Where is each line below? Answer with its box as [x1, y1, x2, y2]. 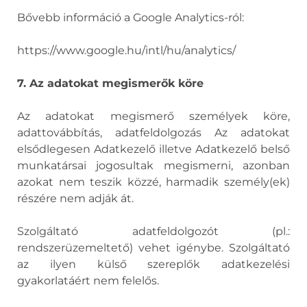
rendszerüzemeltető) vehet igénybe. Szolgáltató [17, 241, 290, 254]
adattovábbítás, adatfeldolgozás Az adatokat [17, 126, 290, 139]
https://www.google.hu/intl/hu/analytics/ [17, 44, 236, 57]
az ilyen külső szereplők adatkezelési [17, 258, 290, 271]
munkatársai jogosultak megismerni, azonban [17, 159, 290, 172]
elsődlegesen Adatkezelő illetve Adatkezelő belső [17, 143, 290, 156]
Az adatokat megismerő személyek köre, [17, 110, 290, 123]
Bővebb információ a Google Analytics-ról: [17, 11, 244, 24]
